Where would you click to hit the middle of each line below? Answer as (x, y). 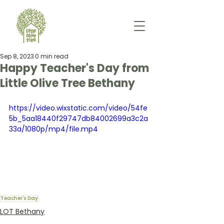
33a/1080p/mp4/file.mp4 (53, 129)
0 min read (52, 56)
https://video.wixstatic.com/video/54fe (78, 108)
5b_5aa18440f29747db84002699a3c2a (78, 118)
